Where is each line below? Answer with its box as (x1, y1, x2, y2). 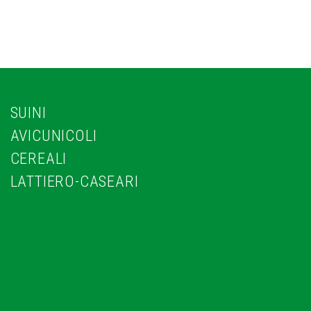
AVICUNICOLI (10, 126, 97, 145)
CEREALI (10, 149, 67, 168)
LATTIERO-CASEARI (10, 171, 139, 191)
